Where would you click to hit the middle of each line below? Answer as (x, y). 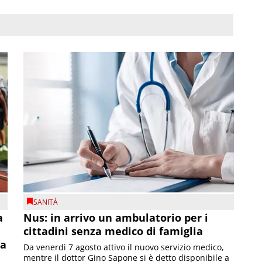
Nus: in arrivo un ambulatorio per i (116, 218)
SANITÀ (46, 202)
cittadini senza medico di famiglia (113, 231)
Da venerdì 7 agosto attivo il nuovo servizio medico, (124, 247)
